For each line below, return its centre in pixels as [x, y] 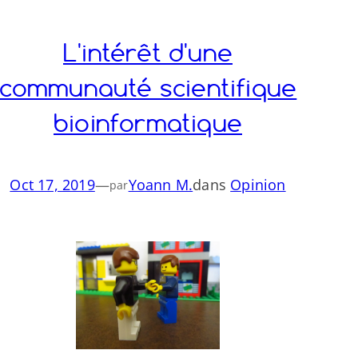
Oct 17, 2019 [52, 185]
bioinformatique [148, 123]
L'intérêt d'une [148, 52]
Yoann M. [161, 185]
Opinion [258, 185]
